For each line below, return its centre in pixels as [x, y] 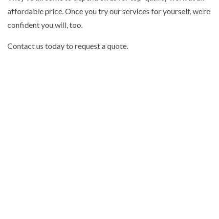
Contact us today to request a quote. [68, 45]
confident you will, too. [45, 24]
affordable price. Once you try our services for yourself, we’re [109, 11]
